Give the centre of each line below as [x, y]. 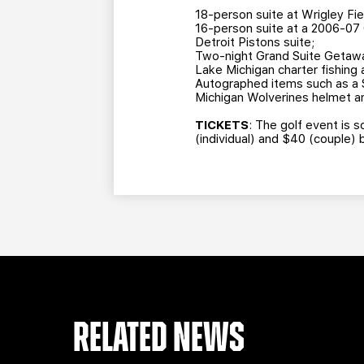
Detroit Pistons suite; [255, 43]
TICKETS [222, 126]
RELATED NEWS [159, 338]
